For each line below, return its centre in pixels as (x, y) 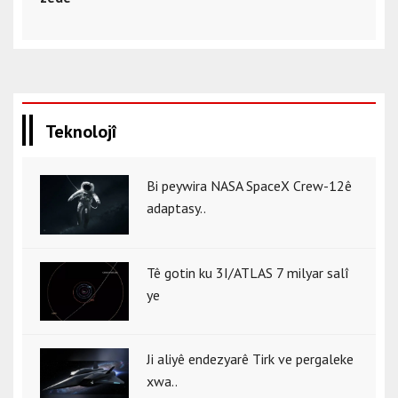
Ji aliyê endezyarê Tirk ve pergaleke (250, 358)
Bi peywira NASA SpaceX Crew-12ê (249, 186)
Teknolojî (81, 132)
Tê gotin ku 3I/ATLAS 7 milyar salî (248, 272)
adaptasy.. (176, 208)
